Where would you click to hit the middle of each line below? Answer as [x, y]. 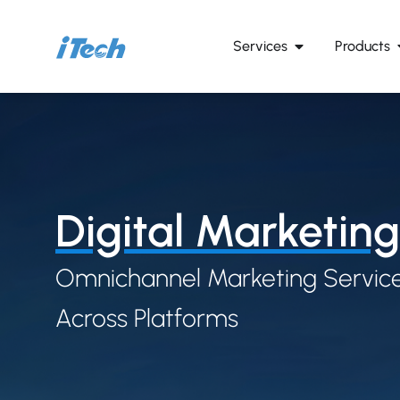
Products [362, 46]
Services [260, 46]
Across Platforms [150, 318]
